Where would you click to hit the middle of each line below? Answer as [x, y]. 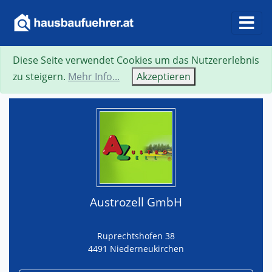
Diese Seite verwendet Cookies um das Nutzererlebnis [136, 60]
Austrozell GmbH [136, 202]
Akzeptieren [164, 76]
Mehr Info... [94, 76]
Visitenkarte [225, 74]
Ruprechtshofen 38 [136, 236]
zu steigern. [40, 76]
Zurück [167, 74]
